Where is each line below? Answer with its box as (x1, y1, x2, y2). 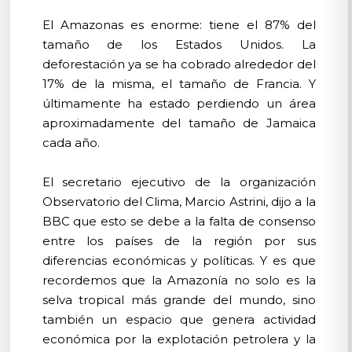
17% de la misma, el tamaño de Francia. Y (42, 75, 316, 91)
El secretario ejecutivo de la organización (42, 174, 316, 189)
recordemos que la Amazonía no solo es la (42, 272, 316, 288)
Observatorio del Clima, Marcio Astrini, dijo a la (42, 193, 316, 209)
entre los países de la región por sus (42, 233, 316, 248)
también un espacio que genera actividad (42, 311, 316, 327)
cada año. (42, 134, 100, 150)
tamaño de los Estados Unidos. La (42, 36, 316, 52)
